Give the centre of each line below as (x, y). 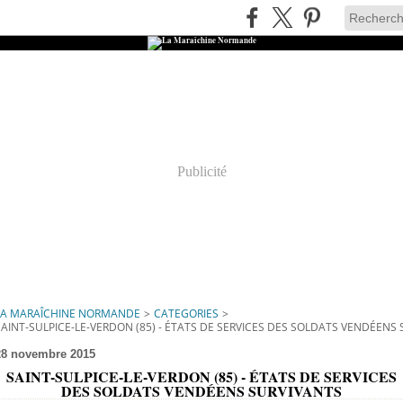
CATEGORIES (186, 313)
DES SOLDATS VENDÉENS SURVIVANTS (201, 391)
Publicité (201, 171)
